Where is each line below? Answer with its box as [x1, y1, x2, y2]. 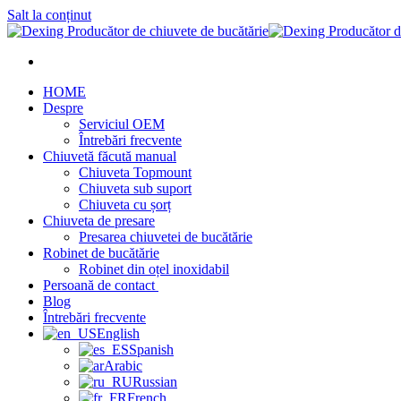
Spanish [129, 342, 174, 357]
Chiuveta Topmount [79, 165, 192, 180]
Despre [43, 100, 83, 115]
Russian [132, 374, 177, 389]
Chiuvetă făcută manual [43, 149, 176, 164]
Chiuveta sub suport [79, 181, 192, 196]
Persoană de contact [43, 277, 158, 293]
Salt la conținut [7, 7, 91, 22]
